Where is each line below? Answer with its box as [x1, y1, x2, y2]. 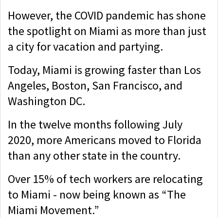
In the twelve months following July [8, 117, 182, 132]
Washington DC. [8, 93, 88, 109]
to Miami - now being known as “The [8, 187, 186, 202]
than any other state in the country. [8, 148, 183, 163]
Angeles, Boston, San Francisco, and [8, 78, 182, 93]
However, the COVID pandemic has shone [8, 8, 206, 23]
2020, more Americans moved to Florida [8, 132, 201, 147]
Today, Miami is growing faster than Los [8, 62, 201, 77]
